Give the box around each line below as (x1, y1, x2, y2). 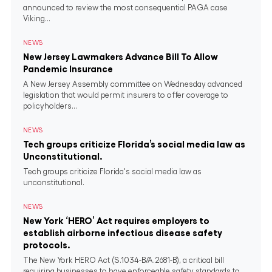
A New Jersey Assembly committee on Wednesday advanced (23, 80, 242, 88)
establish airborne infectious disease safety (23, 228, 222, 237)
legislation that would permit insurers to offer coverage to (23, 91, 228, 99)
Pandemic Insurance (23, 64, 113, 73)
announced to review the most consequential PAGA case (23, 4, 228, 12)
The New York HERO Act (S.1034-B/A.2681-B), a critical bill (23, 256, 224, 264)
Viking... (23, 15, 50, 22)
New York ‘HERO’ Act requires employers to (23, 216, 209, 225)
